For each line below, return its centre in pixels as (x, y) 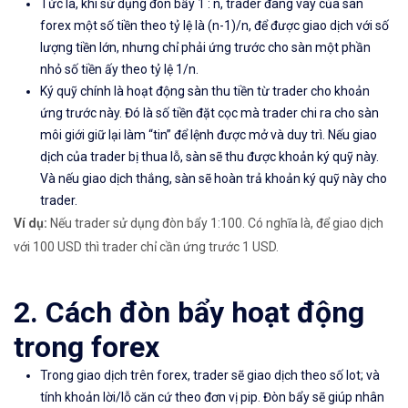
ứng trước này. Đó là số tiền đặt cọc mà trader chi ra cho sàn (209, 113)
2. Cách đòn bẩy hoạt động (189, 313)
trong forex (87, 347)
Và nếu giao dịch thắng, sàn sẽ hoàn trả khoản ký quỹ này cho (214, 179)
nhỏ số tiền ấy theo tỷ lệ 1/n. (119, 70)
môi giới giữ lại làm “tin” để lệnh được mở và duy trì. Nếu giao (209, 135)
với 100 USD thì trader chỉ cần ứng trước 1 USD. (146, 247)
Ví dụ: (32, 224)
